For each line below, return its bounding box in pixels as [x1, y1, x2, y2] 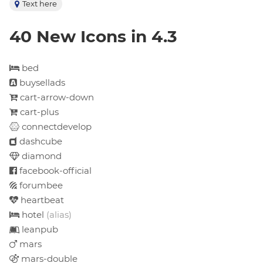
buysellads [17, 76, 65, 88]
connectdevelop [19, 120, 92, 132]
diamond [19, 150, 62, 161]
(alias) [46, 208, 72, 220]
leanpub [19, 223, 58, 235]
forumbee [17, 179, 63, 191]
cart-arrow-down [18, 91, 94, 103]
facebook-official [17, 164, 92, 176]
